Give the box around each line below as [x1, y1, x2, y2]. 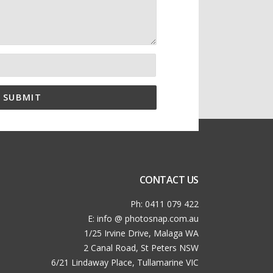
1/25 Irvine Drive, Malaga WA [84, 227, 199, 239]
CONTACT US [139, 172, 199, 186]
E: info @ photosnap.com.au [88, 212, 199, 224]
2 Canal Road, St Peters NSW [83, 241, 199, 253]
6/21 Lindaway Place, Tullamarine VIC [51, 256, 199, 268]
